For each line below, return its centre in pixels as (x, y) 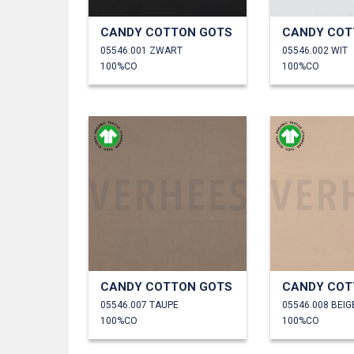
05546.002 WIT (315, 50)
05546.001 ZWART (141, 50)
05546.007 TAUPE (139, 305)
